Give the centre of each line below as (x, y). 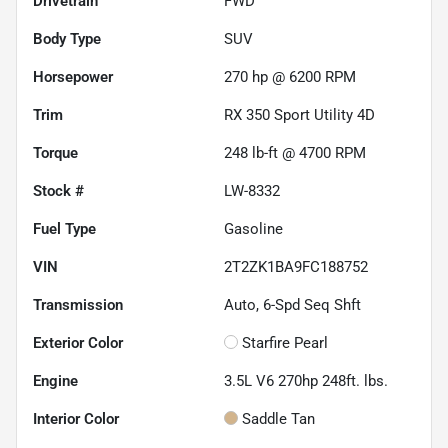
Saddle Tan (278, 419)
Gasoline (253, 229)
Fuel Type (64, 229)
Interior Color (76, 419)
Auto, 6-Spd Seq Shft (292, 305)
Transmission (78, 305)
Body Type (67, 39)
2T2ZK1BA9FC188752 (296, 267)
